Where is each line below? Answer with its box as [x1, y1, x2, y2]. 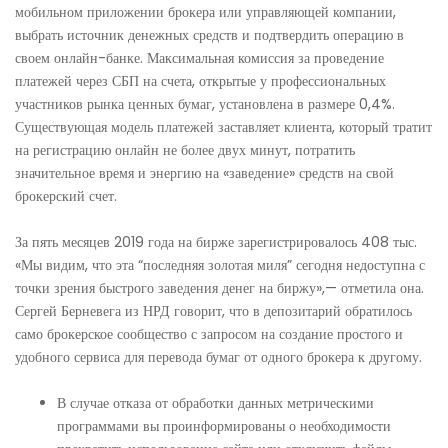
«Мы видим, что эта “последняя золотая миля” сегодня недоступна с [15, 254, 425, 275]
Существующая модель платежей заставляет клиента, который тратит [15, 116, 432, 137]
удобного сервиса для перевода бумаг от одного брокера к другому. [15, 346, 422, 367]
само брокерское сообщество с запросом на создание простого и [15, 323, 403, 344]
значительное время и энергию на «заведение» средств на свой [15, 162, 394, 183]
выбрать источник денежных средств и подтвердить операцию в [15, 24, 404, 45]
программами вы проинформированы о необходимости [57, 415, 391, 436]
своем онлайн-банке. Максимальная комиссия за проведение [15, 47, 384, 68]
